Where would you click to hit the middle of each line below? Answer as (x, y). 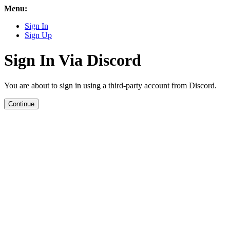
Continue (21, 104)
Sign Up (38, 35)
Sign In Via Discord (73, 60)
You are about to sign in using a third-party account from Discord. (110, 85)
